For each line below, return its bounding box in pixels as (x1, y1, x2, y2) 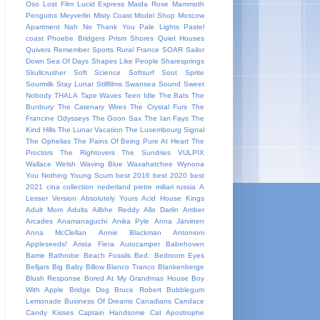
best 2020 (153, 171, 187, 179)
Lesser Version (26, 194, 76, 202)
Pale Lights (139, 23, 179, 31)
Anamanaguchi (57, 217, 108, 225)
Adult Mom (26, 206, 64, 214)
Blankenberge (158, 263, 205, 271)
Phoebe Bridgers (47, 34, 105, 42)
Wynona (177, 160, 205, 168)
